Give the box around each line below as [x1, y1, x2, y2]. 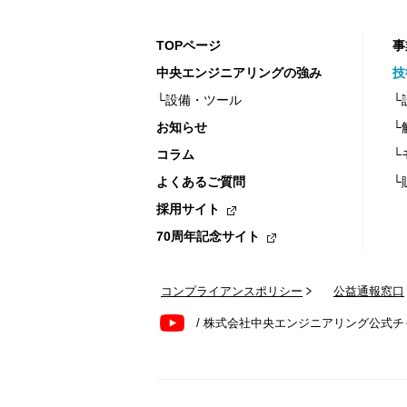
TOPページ [156, 38, 221, 53]
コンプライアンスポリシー [161, 284, 303, 298]
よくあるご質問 [156, 174, 245, 189]
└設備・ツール [156, 93, 242, 107]
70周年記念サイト [156, 229, 260, 243]
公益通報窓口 [333, 284, 404, 298]
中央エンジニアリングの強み [156, 65, 322, 80]
